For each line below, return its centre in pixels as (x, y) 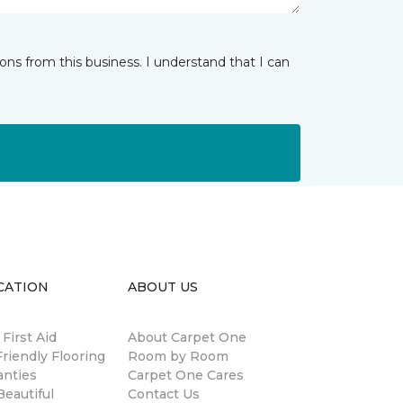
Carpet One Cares (186, 375)
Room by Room (178, 356)
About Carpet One (187, 337)
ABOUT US (163, 287)
